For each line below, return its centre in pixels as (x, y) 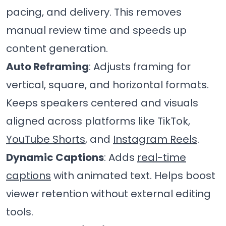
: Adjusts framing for (140, 66)
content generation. (57, 48)
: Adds (121, 157)
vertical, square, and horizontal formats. (107, 84)
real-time (162, 157)
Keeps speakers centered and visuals (102, 103)
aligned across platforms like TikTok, (98, 121)
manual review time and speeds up (96, 30)
